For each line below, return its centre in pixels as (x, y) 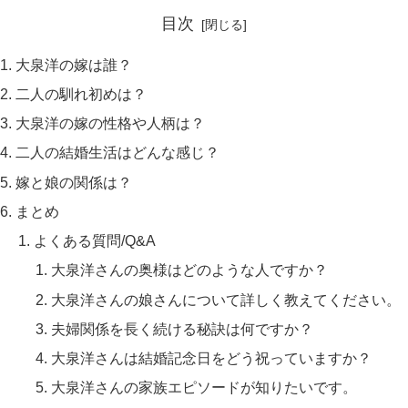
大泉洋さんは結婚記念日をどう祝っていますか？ (212, 358)
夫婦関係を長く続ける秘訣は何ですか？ (183, 328)
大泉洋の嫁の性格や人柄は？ (111, 123)
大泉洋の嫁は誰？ (74, 64)
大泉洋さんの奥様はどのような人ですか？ (190, 270)
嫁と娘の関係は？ (74, 182)
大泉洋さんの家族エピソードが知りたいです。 (204, 388)
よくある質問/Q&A (94, 241)
